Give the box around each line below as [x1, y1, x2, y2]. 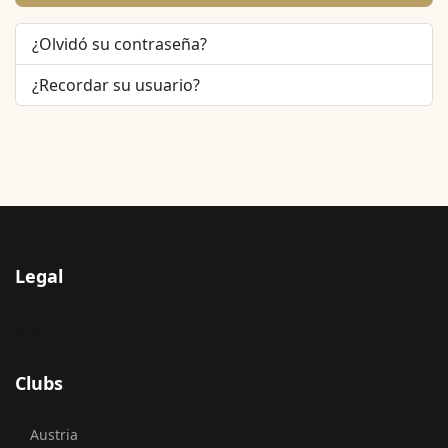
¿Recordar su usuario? [32, 73, 200, 96]
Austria [30, 424, 78, 444]
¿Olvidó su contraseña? [32, 32, 207, 55]
